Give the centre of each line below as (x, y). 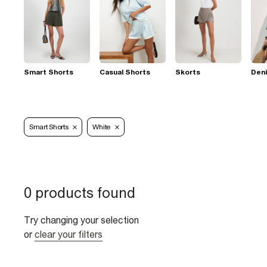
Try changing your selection (81, 220)
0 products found (80, 193)
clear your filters (69, 234)
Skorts (188, 72)
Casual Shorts (125, 72)
